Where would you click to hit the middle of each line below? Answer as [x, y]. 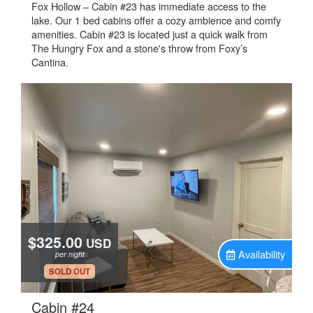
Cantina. [50, 62]
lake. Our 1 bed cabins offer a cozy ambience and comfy [156, 20]
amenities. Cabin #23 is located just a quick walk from [150, 34]
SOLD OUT [70, 271]
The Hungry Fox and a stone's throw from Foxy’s [139, 48]
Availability [262, 254]
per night [70, 254]
